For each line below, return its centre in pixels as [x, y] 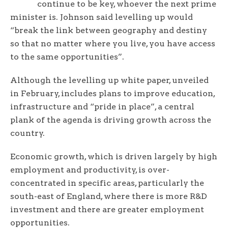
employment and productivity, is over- [90, 170]
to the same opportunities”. [68, 57]
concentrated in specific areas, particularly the [107, 183]
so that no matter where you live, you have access [113, 44]
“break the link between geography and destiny [109, 31]
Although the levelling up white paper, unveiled [109, 80]
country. [30, 133]
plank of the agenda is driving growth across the [111, 120]
